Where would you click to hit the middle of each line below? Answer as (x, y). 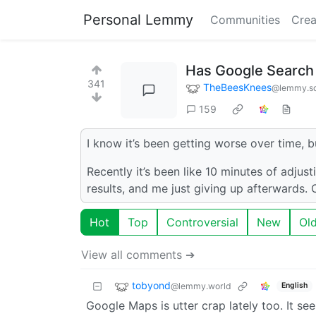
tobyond (151, 285)
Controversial (202, 222)
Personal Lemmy (138, 20)
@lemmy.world (201, 286)
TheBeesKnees (237, 87)
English (294, 286)
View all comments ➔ (138, 254)
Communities (245, 20)
